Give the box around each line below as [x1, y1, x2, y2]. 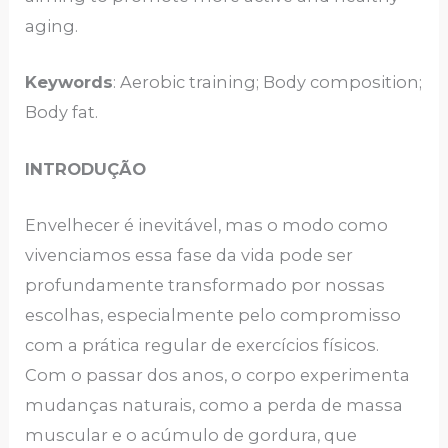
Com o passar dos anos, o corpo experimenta [25, 364, 411, 385]
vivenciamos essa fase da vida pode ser [25, 244, 354, 265]
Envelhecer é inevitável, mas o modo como [25, 214, 389, 235]
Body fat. [25, 102, 99, 123]
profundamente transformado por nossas [25, 274, 386, 295]
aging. [25, 16, 79, 37]
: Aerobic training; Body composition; [113, 72, 423, 93]
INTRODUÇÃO [25, 158, 147, 179]
